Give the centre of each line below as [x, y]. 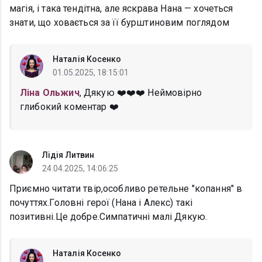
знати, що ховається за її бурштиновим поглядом [119, 23]
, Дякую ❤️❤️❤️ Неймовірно [140, 93]
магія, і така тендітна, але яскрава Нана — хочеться [121, 9]
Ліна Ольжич [50, 93]
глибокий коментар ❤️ [69, 107]
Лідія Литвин [68, 155]
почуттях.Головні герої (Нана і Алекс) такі [101, 203]
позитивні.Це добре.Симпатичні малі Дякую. [108, 217]
